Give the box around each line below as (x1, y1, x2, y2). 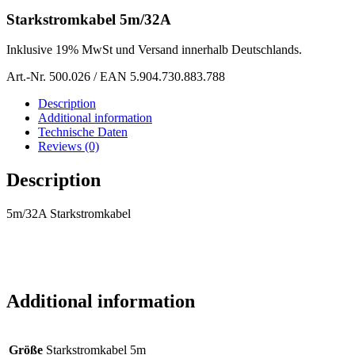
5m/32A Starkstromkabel (6, 207, 131, 221)
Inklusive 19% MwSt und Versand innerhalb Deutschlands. (6, 43, 302, 57)
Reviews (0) (38, 139, 99, 154)
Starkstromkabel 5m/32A (6, 10, 171, 28)
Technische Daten (38, 125, 128, 139)
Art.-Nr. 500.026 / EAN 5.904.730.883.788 (6, 70, 225, 84)
